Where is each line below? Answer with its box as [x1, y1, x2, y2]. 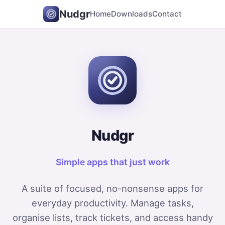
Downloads [111, 9, 152, 19]
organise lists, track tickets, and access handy [12, 212, 213, 223]
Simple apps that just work [55, 157, 170, 167]
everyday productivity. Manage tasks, [31, 197, 194, 208]
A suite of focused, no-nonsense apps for [22, 183, 203, 194]
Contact [152, 9, 182, 19]
